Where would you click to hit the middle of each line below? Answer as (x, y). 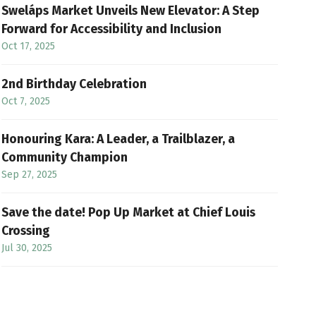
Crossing (26, 231)
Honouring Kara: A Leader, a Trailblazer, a (119, 139)
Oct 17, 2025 (29, 46)
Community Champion (65, 158)
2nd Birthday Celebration (74, 84)
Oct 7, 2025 (26, 101)
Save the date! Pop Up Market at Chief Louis (129, 213)
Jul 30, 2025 (27, 248)
